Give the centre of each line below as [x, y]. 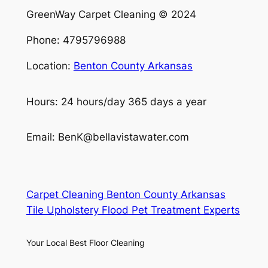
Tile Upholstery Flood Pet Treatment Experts [133, 210]
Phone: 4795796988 [76, 40]
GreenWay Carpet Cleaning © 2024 [111, 15]
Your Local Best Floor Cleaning [85, 242]
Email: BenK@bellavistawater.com [107, 137]
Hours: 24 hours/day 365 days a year [116, 101]
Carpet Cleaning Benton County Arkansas [126, 194]
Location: [50, 66]
